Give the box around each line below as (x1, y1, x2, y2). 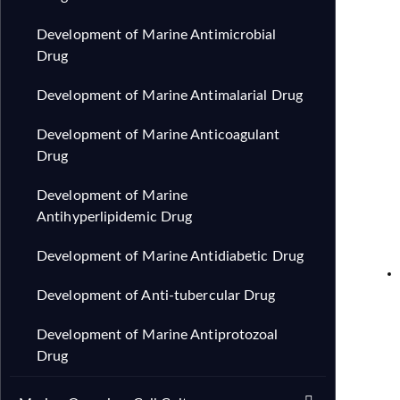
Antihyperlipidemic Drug (37, 210, 193, 224)
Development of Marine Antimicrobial (37, 28, 277, 42)
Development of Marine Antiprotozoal (37, 328, 279, 342)
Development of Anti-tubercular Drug (37, 288, 276, 303)
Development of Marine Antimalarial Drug (37, 88, 303, 103)
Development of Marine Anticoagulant (37, 128, 280, 142)
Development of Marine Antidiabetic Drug (37, 249, 304, 263)
